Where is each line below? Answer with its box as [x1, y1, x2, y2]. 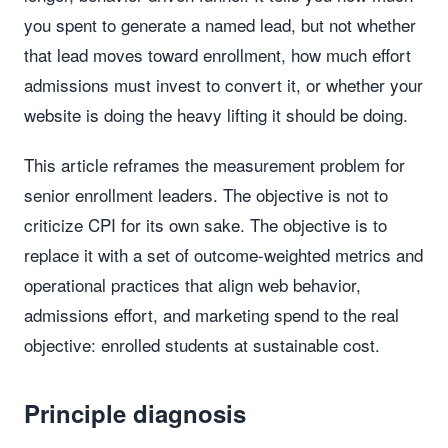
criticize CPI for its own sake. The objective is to [24, 212, 387, 237]
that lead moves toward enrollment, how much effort [24, 42, 411, 67]
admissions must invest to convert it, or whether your [24, 72, 423, 97]
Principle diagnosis [24, 396, 246, 430]
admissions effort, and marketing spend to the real [24, 302, 399, 327]
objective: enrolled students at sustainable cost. [24, 332, 380, 357]
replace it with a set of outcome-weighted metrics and [24, 242, 423, 267]
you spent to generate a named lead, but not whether [24, 12, 416, 37]
